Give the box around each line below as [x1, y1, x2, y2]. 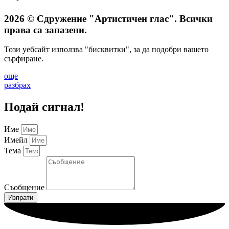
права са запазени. [4, 24, 87, 35]
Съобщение [4, 183, 47, 192]
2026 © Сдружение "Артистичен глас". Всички [4, 13, 213, 24]
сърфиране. [4, 54, 43, 63]
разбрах [4, 81, 31, 90]
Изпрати [8, 194, 33, 202]
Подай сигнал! [4, 100, 84, 114]
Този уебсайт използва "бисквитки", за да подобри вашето [4, 45, 209, 54]
